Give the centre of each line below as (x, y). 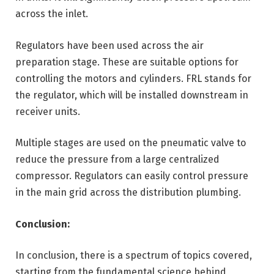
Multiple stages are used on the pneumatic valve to (131, 143)
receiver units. (48, 111)
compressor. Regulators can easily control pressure (132, 176)
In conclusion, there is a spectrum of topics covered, (134, 256)
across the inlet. (52, 13)
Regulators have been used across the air (109, 45)
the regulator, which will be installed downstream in (132, 95)
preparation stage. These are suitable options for (127, 62)
